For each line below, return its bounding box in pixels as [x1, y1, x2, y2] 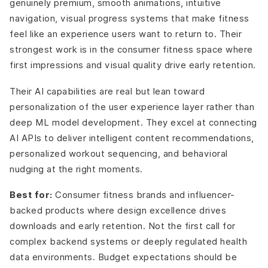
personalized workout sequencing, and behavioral [10, 148, 228, 159]
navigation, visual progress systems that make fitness [10, 13, 249, 24]
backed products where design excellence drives [10, 205, 226, 216]
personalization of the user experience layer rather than [10, 101, 254, 112]
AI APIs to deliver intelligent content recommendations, [10, 132, 254, 143]
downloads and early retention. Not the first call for [10, 221, 236, 232]
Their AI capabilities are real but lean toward [10, 86, 205, 96]
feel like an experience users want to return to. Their [10, 29, 242, 39]
